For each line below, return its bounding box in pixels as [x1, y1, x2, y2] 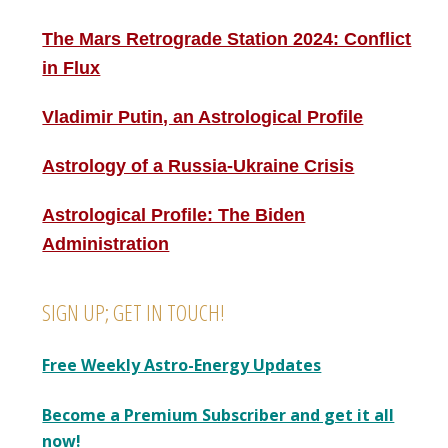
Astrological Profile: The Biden [42, 205, 306, 225]
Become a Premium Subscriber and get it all [42, 404, 395, 426]
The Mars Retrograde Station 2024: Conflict [42, 29, 412, 49]
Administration [42, 234, 170, 254]
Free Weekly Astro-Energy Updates [42, 354, 322, 376]
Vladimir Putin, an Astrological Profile [42, 107, 364, 127]
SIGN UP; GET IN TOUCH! [42, 297, 226, 327]
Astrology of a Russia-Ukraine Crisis [42, 156, 355, 176]
